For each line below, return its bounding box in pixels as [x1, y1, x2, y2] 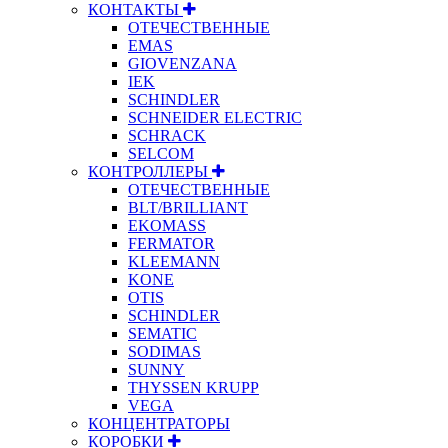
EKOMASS [128, 216, 206, 234]
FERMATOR [128, 234, 215, 252]
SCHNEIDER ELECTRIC [128, 108, 302, 126]
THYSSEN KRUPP [128, 378, 259, 396]
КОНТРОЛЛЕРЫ [88, 162, 212, 180]
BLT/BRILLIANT [128, 198, 248, 216]
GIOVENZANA [128, 54, 237, 72]
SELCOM [128, 144, 194, 162]
